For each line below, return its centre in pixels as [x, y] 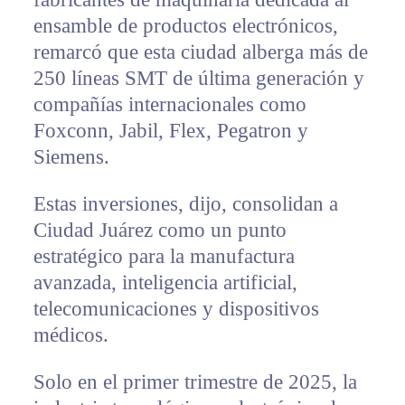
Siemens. [71, 156]
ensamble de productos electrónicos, [185, 25]
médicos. [71, 334]
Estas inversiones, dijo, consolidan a [185, 203]
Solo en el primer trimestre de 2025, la [195, 381]
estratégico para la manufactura [164, 256]
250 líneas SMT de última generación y [198, 78]
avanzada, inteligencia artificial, [165, 282]
